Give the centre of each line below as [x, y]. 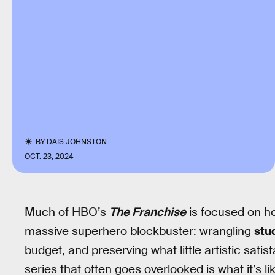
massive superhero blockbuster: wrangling [139, 231]
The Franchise [148, 212]
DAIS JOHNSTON [77, 142]
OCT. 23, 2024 [49, 157]
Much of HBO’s [67, 212]
